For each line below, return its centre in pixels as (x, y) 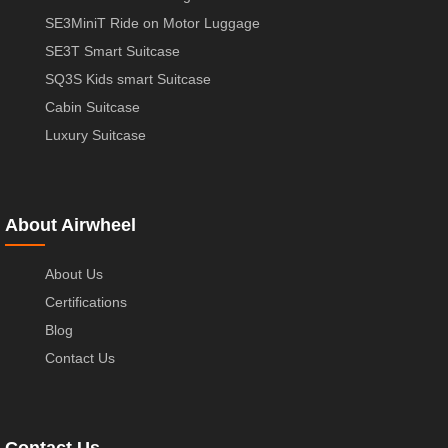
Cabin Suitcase (92, 106)
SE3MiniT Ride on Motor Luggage (152, 22)
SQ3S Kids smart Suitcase (128, 78)
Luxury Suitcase (95, 134)
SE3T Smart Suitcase (112, 50)
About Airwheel (70, 224)
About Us (74, 273)
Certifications (86, 301)
